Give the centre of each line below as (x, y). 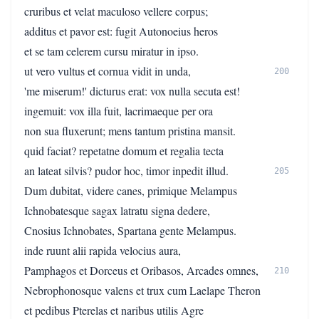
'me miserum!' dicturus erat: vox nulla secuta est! (132, 91)
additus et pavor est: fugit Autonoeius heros (121, 31)
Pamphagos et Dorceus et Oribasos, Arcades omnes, (141, 270)
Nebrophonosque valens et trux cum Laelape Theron (142, 290)
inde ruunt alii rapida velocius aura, (103, 250)
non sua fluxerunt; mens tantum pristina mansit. (130, 131)
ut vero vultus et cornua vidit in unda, (108, 71)
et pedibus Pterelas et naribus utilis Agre (114, 310)
